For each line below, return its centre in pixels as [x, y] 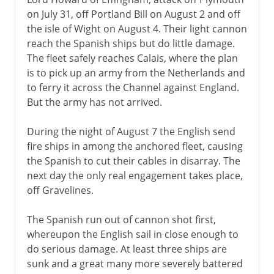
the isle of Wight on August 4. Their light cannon [137, 28]
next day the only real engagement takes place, [135, 175]
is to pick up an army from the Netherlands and [136, 72]
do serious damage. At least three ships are [127, 249]
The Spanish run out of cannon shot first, [121, 219]
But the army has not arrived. [94, 102]
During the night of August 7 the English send [131, 131]
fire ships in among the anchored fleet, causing [135, 146]
